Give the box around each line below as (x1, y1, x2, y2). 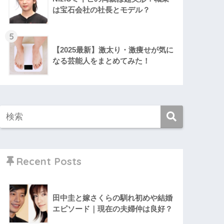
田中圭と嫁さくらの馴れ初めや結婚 (52, 193, 173, 202)
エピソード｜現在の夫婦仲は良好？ (52, 204, 173, 213)
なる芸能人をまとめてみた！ (52, 56, 150, 65)
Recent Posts (16, 155, 82, 168)
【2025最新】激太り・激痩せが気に (52, 45, 174, 54)
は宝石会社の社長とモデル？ (52, 5, 150, 14)
